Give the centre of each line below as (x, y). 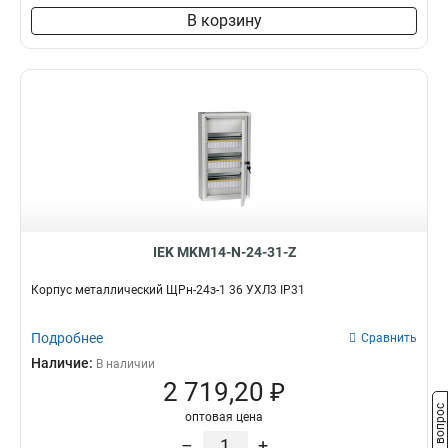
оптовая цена (224, 417)
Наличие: (63, 363)
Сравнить (389, 338)
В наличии (125, 364)
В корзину (224, 20)
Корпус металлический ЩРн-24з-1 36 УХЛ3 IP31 (168, 290)
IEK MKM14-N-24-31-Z (224, 252)
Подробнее (67, 338)
